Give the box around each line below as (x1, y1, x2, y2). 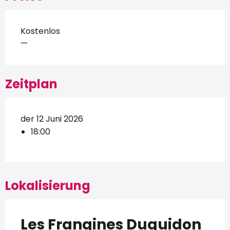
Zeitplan (5, 75, 57, 92)
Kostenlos (21, 25, 60, 37)
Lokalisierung (5, 177, 90, 194)
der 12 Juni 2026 (21, 112, 83, 125)
